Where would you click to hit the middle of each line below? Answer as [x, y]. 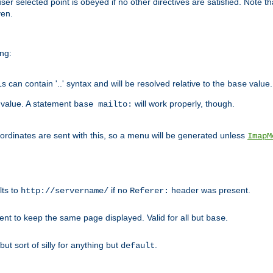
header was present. [210, 190]
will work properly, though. [183, 103]
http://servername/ [65, 190]
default [138, 245]
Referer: [149, 190]
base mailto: [103, 104]
